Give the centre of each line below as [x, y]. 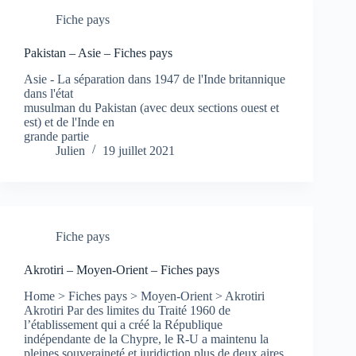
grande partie [56, 136]
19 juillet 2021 [139, 150]
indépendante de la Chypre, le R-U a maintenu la [146, 339]
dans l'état [48, 93]
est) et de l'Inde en [69, 122]
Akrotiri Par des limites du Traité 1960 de [127, 310]
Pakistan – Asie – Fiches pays [98, 52]
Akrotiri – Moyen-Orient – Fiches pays [122, 269]
